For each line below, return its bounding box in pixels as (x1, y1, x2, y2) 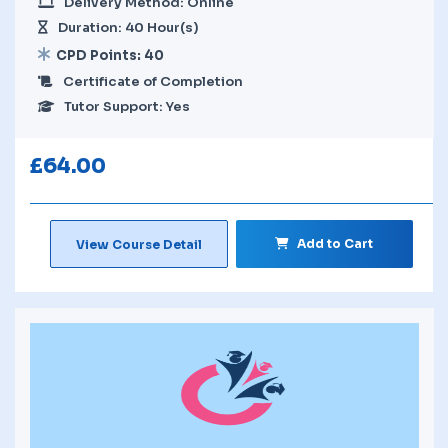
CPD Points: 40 (56, 46, 164, 64)
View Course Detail (75, 236, 202, 252)
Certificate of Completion (63, 72, 243, 90)
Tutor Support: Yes (64, 97, 190, 115)
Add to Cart (297, 235, 374, 251)
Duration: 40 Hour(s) (58, 18, 199, 36)
